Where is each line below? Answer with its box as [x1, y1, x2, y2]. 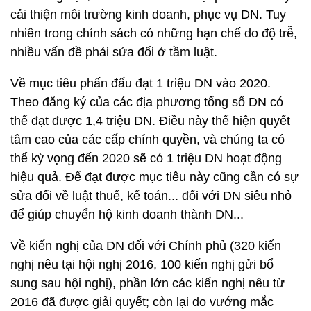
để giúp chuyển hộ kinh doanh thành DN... [10, 208, 244, 221]
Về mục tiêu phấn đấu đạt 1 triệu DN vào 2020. [10, 76, 271, 90]
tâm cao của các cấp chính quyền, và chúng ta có [10, 133, 285, 146]
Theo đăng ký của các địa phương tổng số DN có [10, 95, 283, 109]
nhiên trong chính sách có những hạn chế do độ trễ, [10, 26, 297, 40]
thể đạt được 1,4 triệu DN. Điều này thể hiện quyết [10, 114, 290, 128]
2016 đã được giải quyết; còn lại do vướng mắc [10, 295, 274, 309]
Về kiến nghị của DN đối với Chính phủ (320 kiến [10, 239, 281, 253]
